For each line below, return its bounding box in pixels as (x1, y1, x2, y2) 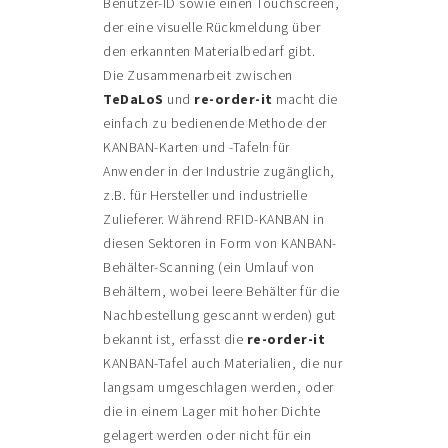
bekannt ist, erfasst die (103, 330, 247, 349)
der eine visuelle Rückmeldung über (103, 18, 321, 37)
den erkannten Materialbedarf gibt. (103, 42, 316, 61)
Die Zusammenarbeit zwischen (103, 66, 293, 85)
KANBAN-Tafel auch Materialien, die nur (103, 354, 343, 373)
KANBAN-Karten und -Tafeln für (103, 138, 290, 157)
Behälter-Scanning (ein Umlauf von (103, 258, 315, 277)
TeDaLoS (103, 90, 168, 109)
